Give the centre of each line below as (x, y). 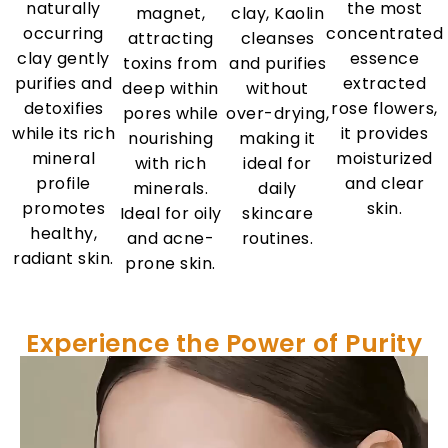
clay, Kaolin (277, 14)
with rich (170, 164)
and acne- (170, 239)
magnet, (170, 14)
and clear (384, 184)
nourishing (170, 139)
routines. (277, 239)
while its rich (63, 134)
